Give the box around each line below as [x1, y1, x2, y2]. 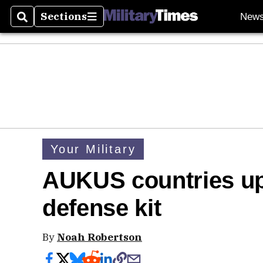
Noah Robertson [57, 230, 142, 244]
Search [17, 16, 55, 31]
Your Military [50, 142, 136, 156]
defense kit [42, 195, 161, 221]
